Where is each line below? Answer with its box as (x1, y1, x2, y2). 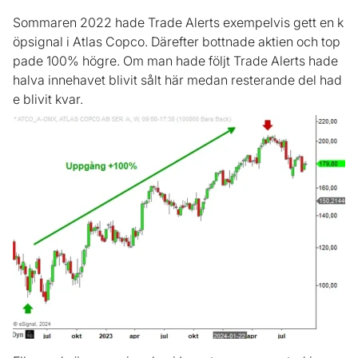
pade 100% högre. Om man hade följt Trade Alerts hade (13, 53, 338, 70)
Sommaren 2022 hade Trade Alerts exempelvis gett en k (13, 14, 344, 31)
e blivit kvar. (13, 91, 83, 108)
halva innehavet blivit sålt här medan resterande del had (13, 72, 342, 89)
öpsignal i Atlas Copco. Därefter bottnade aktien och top (13, 34, 340, 50)
